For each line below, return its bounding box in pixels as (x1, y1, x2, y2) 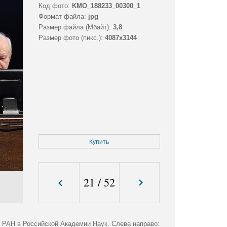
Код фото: (38, 2, 70, 10)
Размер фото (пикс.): (38, 34, 103, 42)
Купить (89, 138, 109, 146)
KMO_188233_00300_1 (71, 2, 140, 10)
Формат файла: (38, 13, 86, 21)
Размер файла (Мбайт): (38, 23, 111, 31)
